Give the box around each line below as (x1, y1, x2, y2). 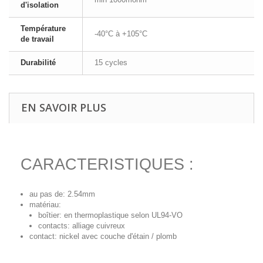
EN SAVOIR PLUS (21, 100, 106, 114)
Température (21, 24, 66, 33)
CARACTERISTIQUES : (21, 156, 194, 173)
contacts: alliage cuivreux (38, 221, 125, 230)
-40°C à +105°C (95, 29, 147, 38)
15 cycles (95, 58, 127, 67)
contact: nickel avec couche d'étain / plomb (29, 232, 177, 241)
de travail (21, 35, 54, 43)
